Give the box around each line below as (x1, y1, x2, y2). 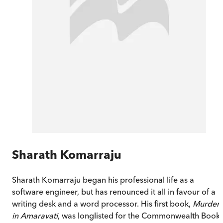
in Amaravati (12, 210, 58, 221)
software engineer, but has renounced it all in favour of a (12, 186, 216, 197)
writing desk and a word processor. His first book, (12, 198, 193, 209)
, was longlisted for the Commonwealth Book (58, 210, 220, 221)
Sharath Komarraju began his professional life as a (12, 174, 194, 185)
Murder (193, 198, 220, 209)
